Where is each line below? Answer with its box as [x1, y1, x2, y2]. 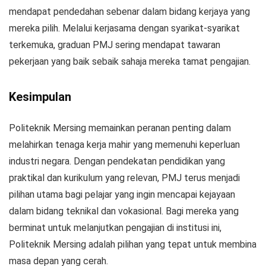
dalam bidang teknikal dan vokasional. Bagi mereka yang [9, 205, 239, 217]
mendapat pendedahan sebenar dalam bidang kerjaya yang [9, 5, 250, 17]
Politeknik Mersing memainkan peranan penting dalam [9, 122, 231, 134]
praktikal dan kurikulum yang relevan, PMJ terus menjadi [9, 172, 240, 183]
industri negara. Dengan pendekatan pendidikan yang [9, 155, 225, 167]
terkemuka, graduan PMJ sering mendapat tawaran [9, 39, 220, 50]
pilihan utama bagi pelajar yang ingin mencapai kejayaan [9, 188, 235, 200]
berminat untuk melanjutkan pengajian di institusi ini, [9, 221, 221, 233]
